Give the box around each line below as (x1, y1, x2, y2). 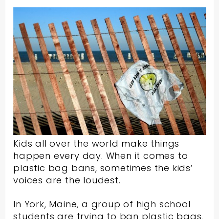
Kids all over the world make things (13, 137, 180, 150)
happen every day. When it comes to (13, 150, 188, 162)
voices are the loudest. (13, 174, 121, 187)
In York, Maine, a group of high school (13, 198, 191, 211)
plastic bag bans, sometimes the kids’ (13, 162, 193, 175)
